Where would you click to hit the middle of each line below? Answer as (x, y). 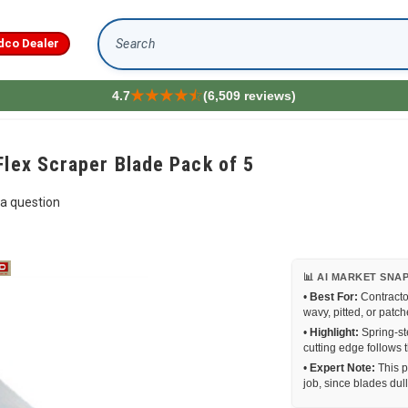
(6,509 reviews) (249, 96)
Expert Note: (342, 368)
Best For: (334, 297)
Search (120, 51)
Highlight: (334, 332)
